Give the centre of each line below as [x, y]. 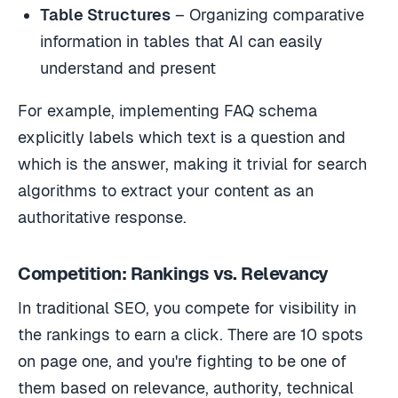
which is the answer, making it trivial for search [192, 163]
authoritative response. [102, 217]
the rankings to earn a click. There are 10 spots [191, 334]
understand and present [128, 68]
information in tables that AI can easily [182, 41]
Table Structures [106, 14]
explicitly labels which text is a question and [182, 137]
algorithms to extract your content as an [166, 190]
